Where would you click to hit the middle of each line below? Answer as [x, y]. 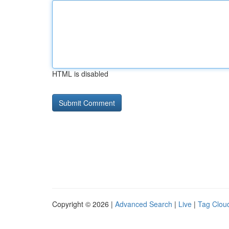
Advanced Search [144, 204]
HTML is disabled [80, 74]
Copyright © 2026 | [84, 204]
